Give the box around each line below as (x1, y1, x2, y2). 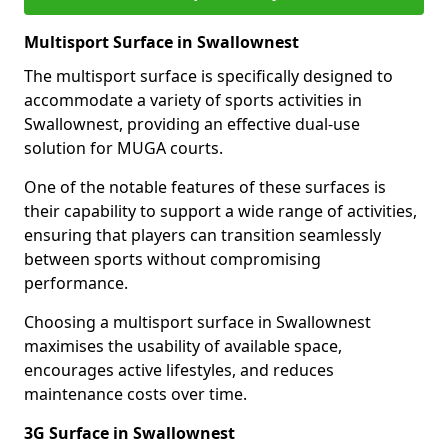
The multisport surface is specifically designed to (24, 65, 393, 87)
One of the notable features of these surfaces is (24, 176, 386, 198)
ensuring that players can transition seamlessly (24, 224, 381, 246)
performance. (24, 272, 128, 294)
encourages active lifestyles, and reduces (24, 359, 334, 381)
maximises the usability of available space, (24, 335, 342, 357)
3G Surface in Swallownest (24, 422, 235, 444)
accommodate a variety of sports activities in (24, 89, 362, 111)
